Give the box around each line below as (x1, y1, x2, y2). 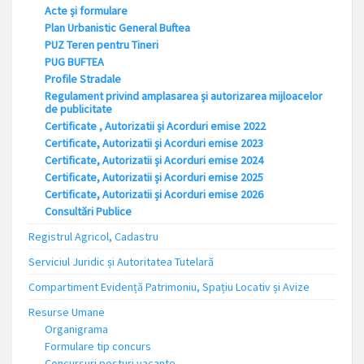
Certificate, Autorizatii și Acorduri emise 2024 (45, 153, 263, 168)
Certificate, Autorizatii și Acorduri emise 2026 (45, 187, 263, 202)
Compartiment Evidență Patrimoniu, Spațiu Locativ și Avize (28, 279, 310, 295)
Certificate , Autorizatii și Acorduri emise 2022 (45, 119, 266, 134)
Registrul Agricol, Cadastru (28, 229, 158, 245)
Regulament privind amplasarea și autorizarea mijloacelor (45, 89, 323, 104)
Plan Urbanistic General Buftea (45, 20, 190, 36)
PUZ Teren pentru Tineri (45, 37, 158, 53)
